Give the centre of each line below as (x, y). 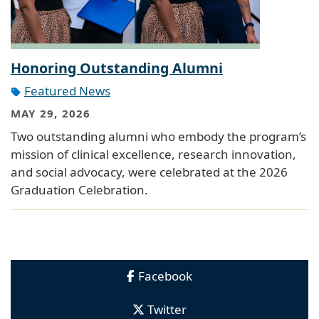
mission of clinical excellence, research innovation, (153, 154)
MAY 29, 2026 (51, 114)
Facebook (165, 276)
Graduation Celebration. (79, 189)
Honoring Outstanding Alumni (117, 68)
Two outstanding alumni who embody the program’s (158, 136)
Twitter (167, 309)
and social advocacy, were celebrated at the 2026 (149, 172)
